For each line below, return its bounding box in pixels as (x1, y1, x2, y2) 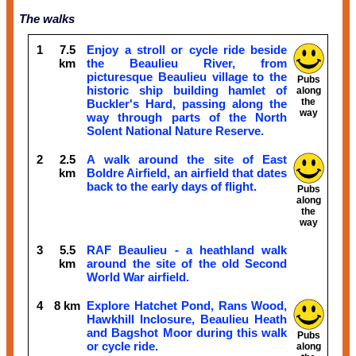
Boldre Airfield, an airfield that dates (87, 165, 288, 180)
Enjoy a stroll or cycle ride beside (87, 42, 288, 56)
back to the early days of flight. (87, 179, 257, 193)
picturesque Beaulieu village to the (87, 69, 288, 83)
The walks (18, 11, 75, 25)
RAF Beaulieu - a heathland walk (87, 242, 288, 257)
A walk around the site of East (87, 152, 288, 166)
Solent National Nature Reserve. (87, 123, 265, 137)
